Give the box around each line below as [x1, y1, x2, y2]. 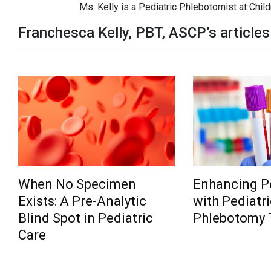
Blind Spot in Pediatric [18, 211, 153, 226]
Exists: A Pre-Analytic [18, 194, 146, 209]
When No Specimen [18, 177, 136, 192]
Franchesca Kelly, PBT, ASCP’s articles [18, 24, 270, 41]
